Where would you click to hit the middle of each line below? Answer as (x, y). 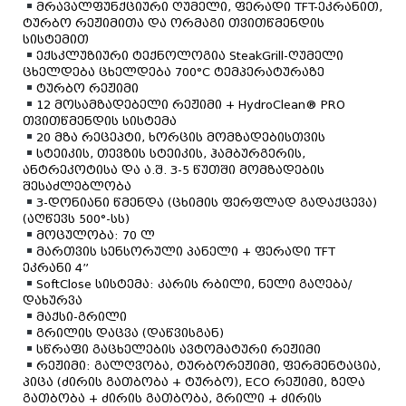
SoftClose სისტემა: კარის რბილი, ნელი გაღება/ (193, 284)
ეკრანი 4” (56, 267)
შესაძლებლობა (77, 186)
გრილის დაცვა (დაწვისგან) (130, 333)
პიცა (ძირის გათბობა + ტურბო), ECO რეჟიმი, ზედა (194, 382)
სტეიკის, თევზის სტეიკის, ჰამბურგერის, (170, 153)
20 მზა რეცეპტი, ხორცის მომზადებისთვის (180, 137)
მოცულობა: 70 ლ (95, 235)
